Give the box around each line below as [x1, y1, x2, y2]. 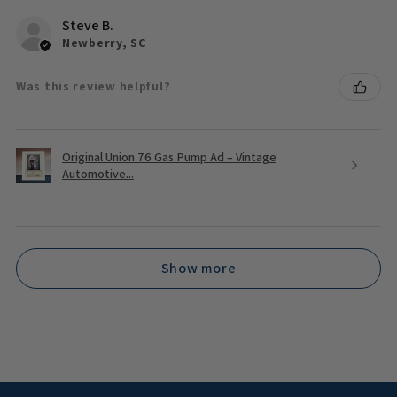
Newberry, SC [62, 34, 146, 51]
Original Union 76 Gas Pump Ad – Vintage [62, 148, 276, 165]
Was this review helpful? [16, 78, 171, 95]
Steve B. [62, 15, 113, 35]
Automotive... [62, 165, 134, 182]
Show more [160, 258, 237, 277]
